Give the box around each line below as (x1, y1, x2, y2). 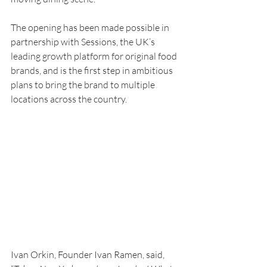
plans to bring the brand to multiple (11, 78, 157, 91)
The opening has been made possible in (11, 21, 171, 33)
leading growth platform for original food (11, 49, 179, 62)
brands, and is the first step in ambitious (11, 64, 175, 76)
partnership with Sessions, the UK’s (11, 35, 157, 48)
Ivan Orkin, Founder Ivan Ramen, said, (11, 248, 166, 260)
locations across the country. (11, 92, 129, 105)
